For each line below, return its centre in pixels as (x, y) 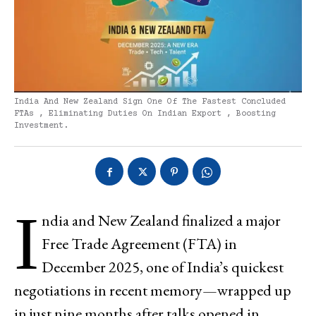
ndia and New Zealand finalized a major (161, 220)
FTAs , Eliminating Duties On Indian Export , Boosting (145, 114)
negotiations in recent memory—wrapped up (153, 290)
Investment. (41, 126)
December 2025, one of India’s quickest (163, 267)
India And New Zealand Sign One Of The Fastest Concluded (150, 102)
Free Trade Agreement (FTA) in (139, 243)
